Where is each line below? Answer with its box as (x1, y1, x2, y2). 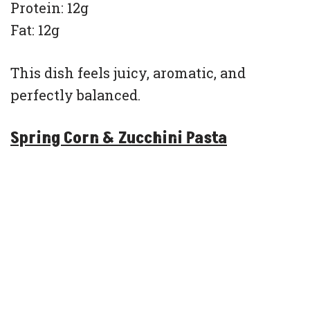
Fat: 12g (10, 21, 60, 39)
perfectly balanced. (10, 86, 140, 104)
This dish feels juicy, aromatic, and (10, 64, 246, 82)
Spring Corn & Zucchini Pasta (10, 127, 227, 150)
